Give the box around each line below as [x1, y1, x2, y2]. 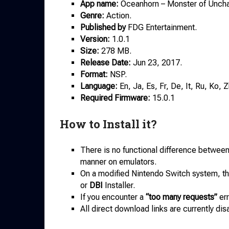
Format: [80, 70, 108, 79]
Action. [104, 11, 131, 20]
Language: [80, 81, 118, 91]
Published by [80, 22, 126, 32]
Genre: [80, 11, 104, 20]
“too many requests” [146, 192, 217, 202]
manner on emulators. [80, 157, 156, 167]
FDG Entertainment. [126, 22, 197, 32]
